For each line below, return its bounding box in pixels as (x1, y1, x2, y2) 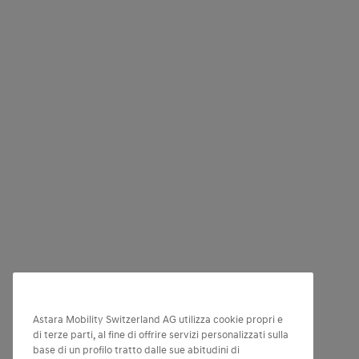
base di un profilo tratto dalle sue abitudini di (33, 344, 240, 357)
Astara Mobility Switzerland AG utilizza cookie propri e (33, 313, 283, 326)
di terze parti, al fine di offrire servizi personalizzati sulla (33, 329, 288, 341)
